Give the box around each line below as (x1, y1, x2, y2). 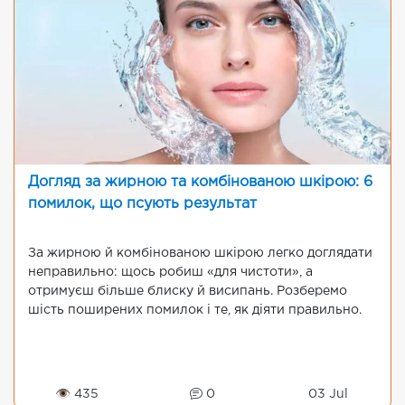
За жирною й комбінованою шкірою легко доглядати (28, 248, 372, 259)
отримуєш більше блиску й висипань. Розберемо (28, 286, 347, 297)
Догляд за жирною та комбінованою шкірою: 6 (28, 175, 372, 189)
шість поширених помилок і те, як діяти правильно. (28, 305, 362, 316)
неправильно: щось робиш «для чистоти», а (28, 267, 313, 278)
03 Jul (307, 389, 348, 400)
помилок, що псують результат (28, 197, 257, 211)
